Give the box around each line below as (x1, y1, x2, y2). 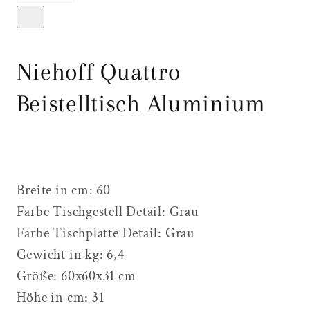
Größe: (16, 266, 61, 285)
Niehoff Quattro (16, 58, 181, 86)
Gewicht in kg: (16, 245, 107, 264)
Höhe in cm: (16, 288, 92, 307)
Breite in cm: (16, 181, 97, 199)
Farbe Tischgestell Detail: (16, 202, 170, 221)
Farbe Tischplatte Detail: (16, 224, 165, 242)
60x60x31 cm (60, 266, 136, 285)
